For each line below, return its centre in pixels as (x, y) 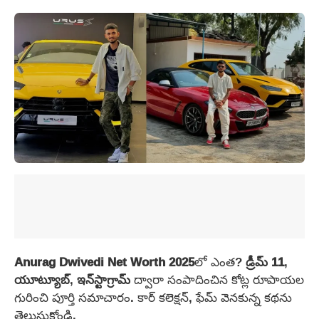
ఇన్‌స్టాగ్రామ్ (104, 280)
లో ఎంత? (220, 262)
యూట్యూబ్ (42, 280)
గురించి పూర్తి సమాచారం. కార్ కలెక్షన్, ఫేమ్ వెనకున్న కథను (153, 298)
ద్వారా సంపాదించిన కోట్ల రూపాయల (217, 280)
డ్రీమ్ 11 (265, 262)
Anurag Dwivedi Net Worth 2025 (104, 262)
